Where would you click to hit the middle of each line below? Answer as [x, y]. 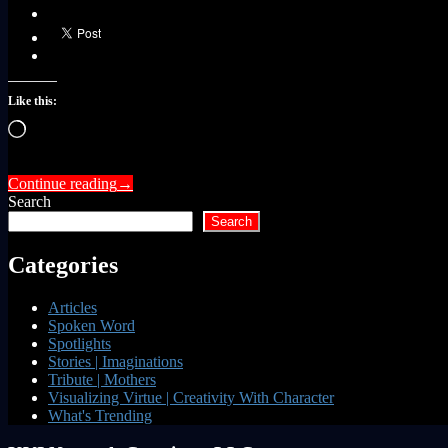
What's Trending [100, 415]
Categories [63, 264]
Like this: [32, 100]
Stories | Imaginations [115, 361]
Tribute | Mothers [102, 379]
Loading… [59, 127]
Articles [72, 307]
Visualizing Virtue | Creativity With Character [191, 397]
